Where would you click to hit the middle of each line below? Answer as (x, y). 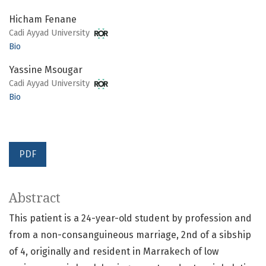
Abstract (35, 198)
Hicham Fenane (43, 20)
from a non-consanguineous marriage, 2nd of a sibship (130, 235)
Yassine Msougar (46, 70)
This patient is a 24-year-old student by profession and (130, 218)
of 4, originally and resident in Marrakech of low (114, 252)
